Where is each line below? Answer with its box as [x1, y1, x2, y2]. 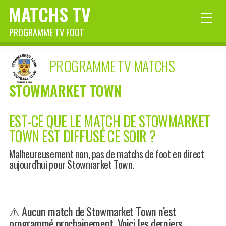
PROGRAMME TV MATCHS [49, 55, 175, 77]
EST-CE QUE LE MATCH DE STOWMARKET [9, 110, 210, 131]
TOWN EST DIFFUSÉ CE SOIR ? [9, 126, 156, 146]
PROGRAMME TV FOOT [9, 26, 84, 39]
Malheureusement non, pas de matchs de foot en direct [9, 146, 204, 161]
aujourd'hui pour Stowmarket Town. [9, 157, 135, 172]
